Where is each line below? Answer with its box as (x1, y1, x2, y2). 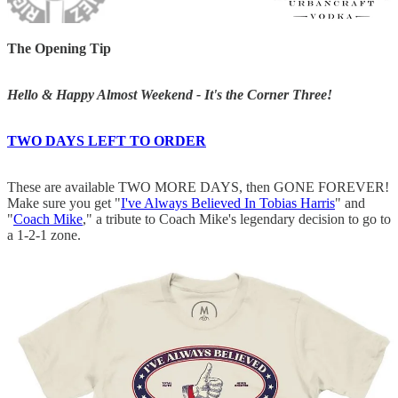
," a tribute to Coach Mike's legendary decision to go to (83, 211, 391, 227)
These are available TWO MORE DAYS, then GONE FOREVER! (7, 179, 389, 195)
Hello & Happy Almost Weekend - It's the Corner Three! (7, 87, 332, 103)
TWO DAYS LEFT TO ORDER (7, 133, 206, 149)
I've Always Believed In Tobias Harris (121, 195, 335, 211)
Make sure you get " (7, 195, 121, 211)
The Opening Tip (7, 41, 111, 57)
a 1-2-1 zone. (7, 227, 81, 243)
